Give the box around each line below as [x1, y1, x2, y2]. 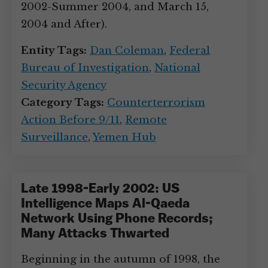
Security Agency [21, 79, 106, 92]
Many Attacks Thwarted [21, 227, 169, 241]
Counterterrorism [107, 96, 205, 109]
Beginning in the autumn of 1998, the [21, 253, 220, 266]
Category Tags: [21, 96, 104, 109]
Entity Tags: [21, 44, 87, 57]
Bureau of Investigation [21, 62, 149, 74]
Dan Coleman [90, 44, 164, 57]
